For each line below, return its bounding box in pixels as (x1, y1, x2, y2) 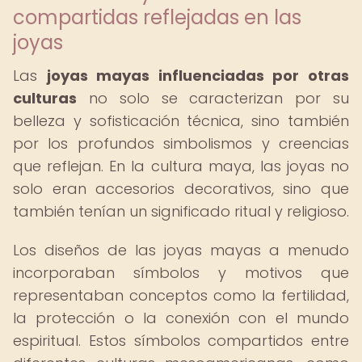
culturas (13, 88, 77, 108)
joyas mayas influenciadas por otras (46, 65, 350, 86)
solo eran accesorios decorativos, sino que (13, 179, 349, 199)
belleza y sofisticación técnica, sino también (13, 111, 349, 131)
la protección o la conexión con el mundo (13, 308, 349, 328)
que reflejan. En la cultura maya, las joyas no (13, 156, 349, 176)
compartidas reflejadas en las (13, 4, 301, 31)
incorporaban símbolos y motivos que (13, 263, 349, 283)
